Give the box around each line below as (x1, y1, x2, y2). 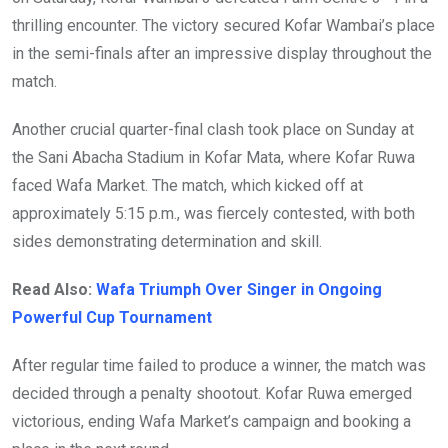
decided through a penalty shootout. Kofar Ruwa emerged (12, 384, 412, 404)
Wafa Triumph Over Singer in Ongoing (96, 280, 382, 300)
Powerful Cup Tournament (12, 308, 212, 328)
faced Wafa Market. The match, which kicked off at (12, 176, 363, 196)
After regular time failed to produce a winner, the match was (12, 356, 426, 376)
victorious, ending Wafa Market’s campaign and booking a (12, 412, 411, 432)
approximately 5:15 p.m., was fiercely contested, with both (12, 204, 415, 224)
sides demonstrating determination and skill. (12, 232, 322, 252)
